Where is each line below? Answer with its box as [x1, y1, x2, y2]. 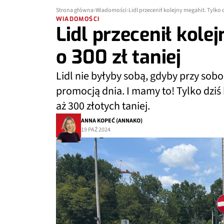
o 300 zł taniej [56, 44, 181, 69]
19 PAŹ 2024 [81, 125, 110, 134]
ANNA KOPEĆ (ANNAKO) [81, 116, 142, 125]
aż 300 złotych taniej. [56, 98, 152, 114]
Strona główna [56, 6, 93, 14]
